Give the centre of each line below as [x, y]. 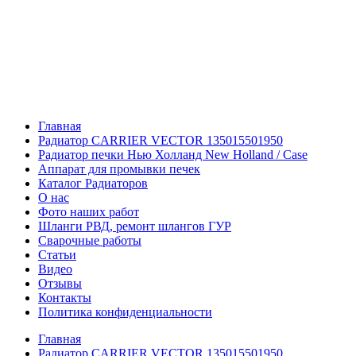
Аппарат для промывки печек [119, 169]
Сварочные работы [90, 240]
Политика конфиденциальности [125, 312]
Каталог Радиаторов [93, 183]
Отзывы [60, 283]
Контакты [65, 298]
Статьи [57, 255]
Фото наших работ [89, 212]
